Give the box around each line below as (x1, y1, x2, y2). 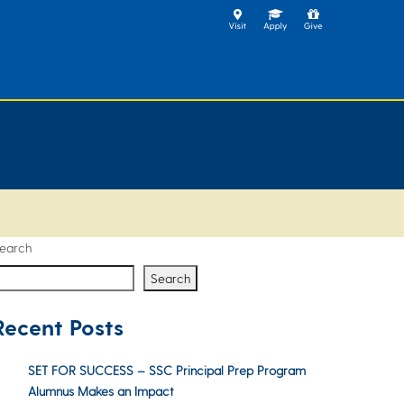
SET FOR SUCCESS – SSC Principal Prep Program (28, 363, 306, 379)
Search (151, 271, 190, 286)
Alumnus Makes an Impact (28, 383, 174, 399)
